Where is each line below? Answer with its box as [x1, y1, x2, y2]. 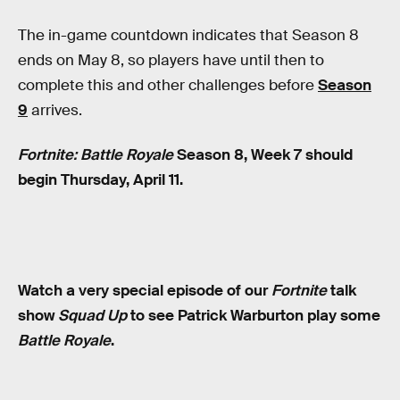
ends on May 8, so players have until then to [18, 51, 324, 71]
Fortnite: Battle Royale [18, 146, 173, 165]
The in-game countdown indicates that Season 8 [18, 26, 359, 46]
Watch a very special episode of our [18, 280, 271, 300]
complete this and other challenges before [18, 76, 318, 96]
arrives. [28, 101, 82, 121]
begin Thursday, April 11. [18, 171, 183, 190]
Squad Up [58, 305, 127, 325]
